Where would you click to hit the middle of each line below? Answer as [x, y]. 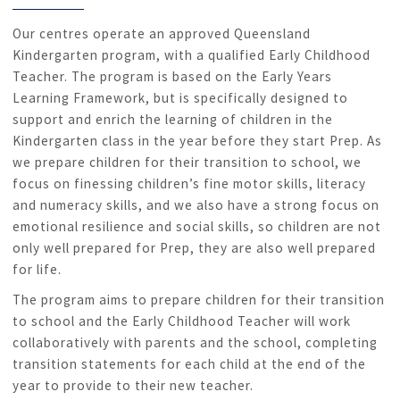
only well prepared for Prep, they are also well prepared [194, 248]
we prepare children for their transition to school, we [187, 162]
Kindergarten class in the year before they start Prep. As [197, 141]
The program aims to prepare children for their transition [199, 300]
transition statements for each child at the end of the [189, 364]
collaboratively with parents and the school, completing [195, 342]
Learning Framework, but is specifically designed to [180, 98]
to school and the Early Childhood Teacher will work [182, 321]
